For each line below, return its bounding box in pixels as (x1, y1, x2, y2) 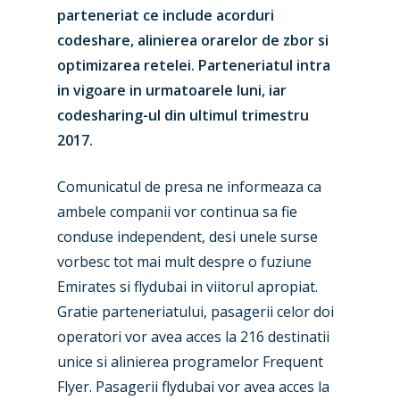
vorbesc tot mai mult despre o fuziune (57, 252, 312, 271)
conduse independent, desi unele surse (57, 227, 318, 246)
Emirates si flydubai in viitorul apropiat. (57, 277, 318, 296)
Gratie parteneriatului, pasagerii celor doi (57, 302, 334, 321)
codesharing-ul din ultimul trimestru (57, 105, 309, 125)
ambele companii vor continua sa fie (57, 202, 297, 221)
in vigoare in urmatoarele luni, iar (57, 80, 287, 100)
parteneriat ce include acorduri (57, 5, 274, 25)
